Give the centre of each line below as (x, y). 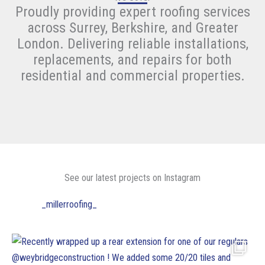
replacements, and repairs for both (132, 59)
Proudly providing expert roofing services (132, 12)
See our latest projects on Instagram (132, 177)
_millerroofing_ (69, 204)
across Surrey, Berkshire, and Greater (132, 28)
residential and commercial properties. (132, 75)
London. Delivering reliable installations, (132, 43)
